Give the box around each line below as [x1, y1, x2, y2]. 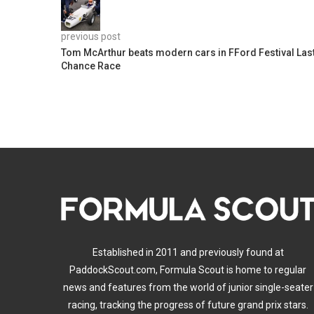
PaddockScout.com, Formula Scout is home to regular [69, 264, 307, 275]
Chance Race [61, 60, 121, 71]
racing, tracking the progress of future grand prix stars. [67, 299, 308, 310]
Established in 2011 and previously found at [92, 246, 284, 258]
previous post [61, 30, 121, 42]
